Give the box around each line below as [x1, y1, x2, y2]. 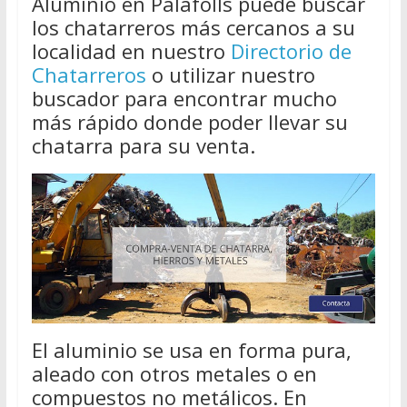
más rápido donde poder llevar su [31, 108, 348, 135]
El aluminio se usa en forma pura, [31, 336, 352, 364]
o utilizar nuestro [145, 61, 315, 88]
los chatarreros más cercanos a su [31, 14, 355, 41]
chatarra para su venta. [31, 132, 255, 159]
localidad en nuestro [31, 37, 231, 65]
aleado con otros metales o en [31, 360, 317, 388]
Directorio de [230, 37, 352, 65]
